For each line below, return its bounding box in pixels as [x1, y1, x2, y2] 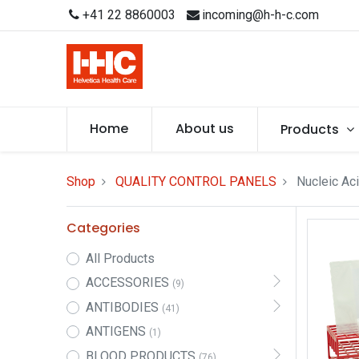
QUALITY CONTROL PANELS [115, 174, 276, 189]
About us [175, 119, 234, 138]
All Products [85, 251, 155, 266]
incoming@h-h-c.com [201, 7, 319, 22]
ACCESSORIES [85, 275, 169, 291]
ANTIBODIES [85, 299, 159, 315]
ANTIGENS [85, 324, 146, 340]
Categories [66, 219, 140, 237]
